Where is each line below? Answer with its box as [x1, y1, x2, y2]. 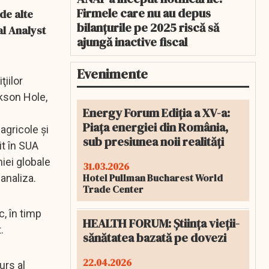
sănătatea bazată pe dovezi [83, 229, 226, 246]
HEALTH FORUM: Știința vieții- [83, 215, 240, 232]
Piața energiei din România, [83, 119, 228, 136]
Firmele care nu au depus [77, 5, 211, 22]
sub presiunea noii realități [83, 133, 224, 150]
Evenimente [77, 65, 148, 83]
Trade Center [83, 183, 144, 196]
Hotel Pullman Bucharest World [83, 171, 223, 184]
